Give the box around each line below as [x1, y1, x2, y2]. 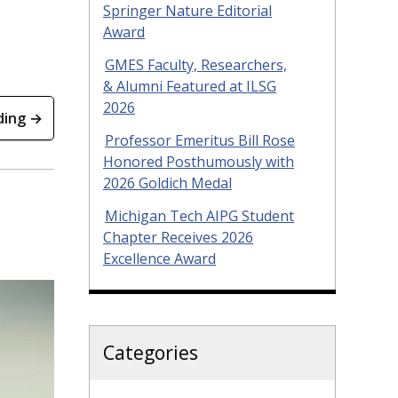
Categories [103, 339, 198, 365]
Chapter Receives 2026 [103, 227, 253, 247]
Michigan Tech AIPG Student [105, 205, 294, 226]
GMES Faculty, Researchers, [105, 54, 287, 75]
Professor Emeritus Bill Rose [105, 130, 295, 150]
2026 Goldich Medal [103, 172, 232, 193]
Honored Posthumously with [103, 151, 294, 171]
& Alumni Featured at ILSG [103, 76, 276, 96]
